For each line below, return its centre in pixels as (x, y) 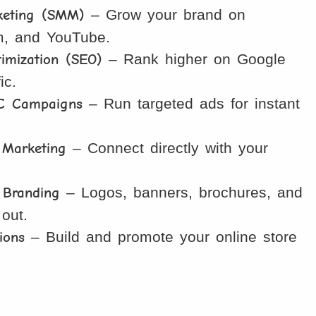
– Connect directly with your (168, 147)
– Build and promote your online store (161, 236)
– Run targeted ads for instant (192, 103)
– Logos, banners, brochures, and (182, 192)
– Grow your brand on (165, 14)
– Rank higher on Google (194, 59)
